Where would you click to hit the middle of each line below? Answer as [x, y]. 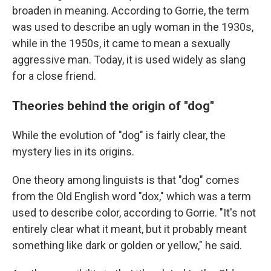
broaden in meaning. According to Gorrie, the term [131, 11]
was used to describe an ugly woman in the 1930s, [133, 27]
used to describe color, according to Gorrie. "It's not [134, 213]
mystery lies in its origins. [73, 152]
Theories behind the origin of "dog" [113, 106]
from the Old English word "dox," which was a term [132, 196]
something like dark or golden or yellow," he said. [127, 245]
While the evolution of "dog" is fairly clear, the [119, 135]
